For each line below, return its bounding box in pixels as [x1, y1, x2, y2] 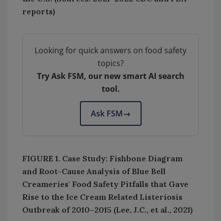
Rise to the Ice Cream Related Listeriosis [22, 191, 183, 202]
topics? [97, 57, 124, 69]
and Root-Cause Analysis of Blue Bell [22, 166, 166, 176]
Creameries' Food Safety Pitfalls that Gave [22, 179, 188, 189]
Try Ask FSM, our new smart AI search [37, 70, 184, 81]
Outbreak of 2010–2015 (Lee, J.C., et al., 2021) [22, 204, 193, 215]
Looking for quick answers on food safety [35, 44, 186, 56]
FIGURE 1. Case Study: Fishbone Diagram [22, 153, 183, 163]
